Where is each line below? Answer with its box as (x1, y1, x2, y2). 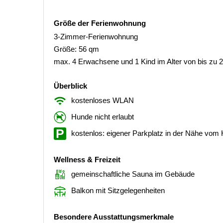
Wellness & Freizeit (54, 155, 120, 164)
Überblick (54, 81, 87, 90)
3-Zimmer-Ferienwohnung (54, 32, 138, 41)
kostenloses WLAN (71, 96, 134, 105)
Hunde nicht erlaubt (71, 112, 134, 121)
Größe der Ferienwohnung (54, 18, 146, 27)
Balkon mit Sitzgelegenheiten (71, 186, 165, 195)
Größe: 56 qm (54, 44, 99, 53)
